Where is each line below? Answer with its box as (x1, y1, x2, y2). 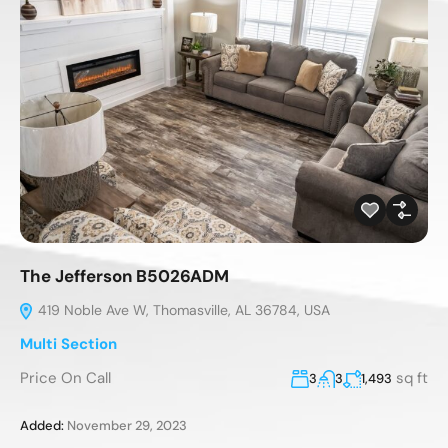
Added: (20, 416, 64, 434)
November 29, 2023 (64, 416, 187, 434)
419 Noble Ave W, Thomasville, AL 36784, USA (34, 300, 330, 319)
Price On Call (20, 367, 111, 388)
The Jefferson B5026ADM (20, 264, 229, 287)
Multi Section (20, 333, 117, 354)
